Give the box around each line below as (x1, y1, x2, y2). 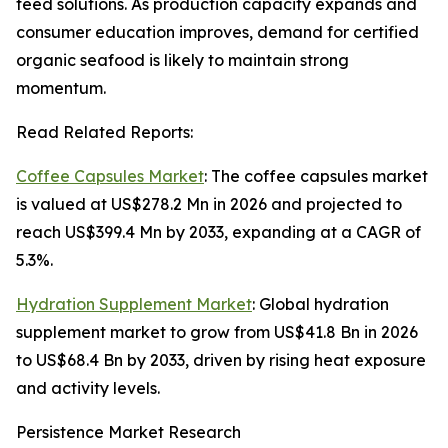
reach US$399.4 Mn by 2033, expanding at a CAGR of (16, 222, 421, 243)
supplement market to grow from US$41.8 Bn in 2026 (16, 322, 418, 343)
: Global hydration (252, 294, 389, 315)
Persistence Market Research (16, 422, 241, 443)
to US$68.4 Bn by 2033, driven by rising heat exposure (16, 350, 426, 371)
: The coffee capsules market (204, 166, 428, 187)
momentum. (16, 78, 106, 99)
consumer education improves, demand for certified (16, 22, 419, 43)
